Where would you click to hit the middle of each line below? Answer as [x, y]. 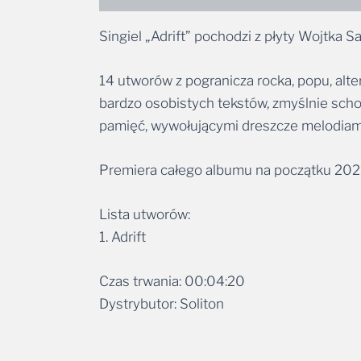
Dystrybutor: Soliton [162, 304]
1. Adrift [122, 237]
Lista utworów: [145, 215]
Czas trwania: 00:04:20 [172, 282]
